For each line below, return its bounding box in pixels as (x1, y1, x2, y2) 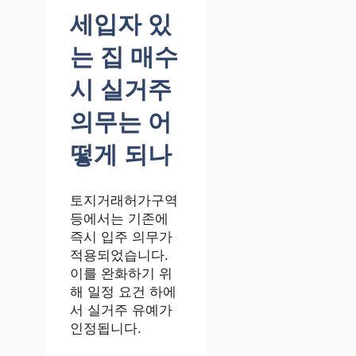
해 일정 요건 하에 (70, 284, 176, 300)
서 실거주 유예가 (70, 303, 172, 319)
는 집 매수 (70, 44, 178, 71)
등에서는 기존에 (70, 211, 168, 227)
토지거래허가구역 (70, 193, 178, 209)
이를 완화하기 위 (70, 266, 172, 282)
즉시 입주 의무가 (70, 230, 172, 246)
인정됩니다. (70, 321, 141, 337)
